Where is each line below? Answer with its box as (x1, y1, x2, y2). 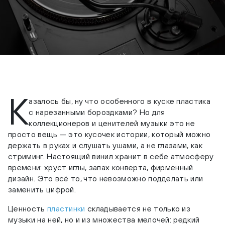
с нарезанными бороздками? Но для (29, 107, 165, 117)
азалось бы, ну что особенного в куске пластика (29, 96, 211, 106)
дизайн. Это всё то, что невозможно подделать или (8, 174, 203, 183)
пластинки (47, 204, 85, 213)
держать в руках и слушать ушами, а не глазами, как (8, 141, 203, 150)
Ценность (8, 204, 47, 213)
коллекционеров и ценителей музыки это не (29, 119, 195, 128)
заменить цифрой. (8, 185, 76, 194)
